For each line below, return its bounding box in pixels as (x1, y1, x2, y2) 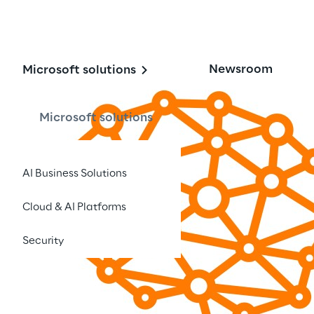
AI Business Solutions (22, 168, 127, 179)
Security (22, 235, 64, 247)
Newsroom (209, 63, 273, 76)
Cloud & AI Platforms (22, 202, 126, 213)
